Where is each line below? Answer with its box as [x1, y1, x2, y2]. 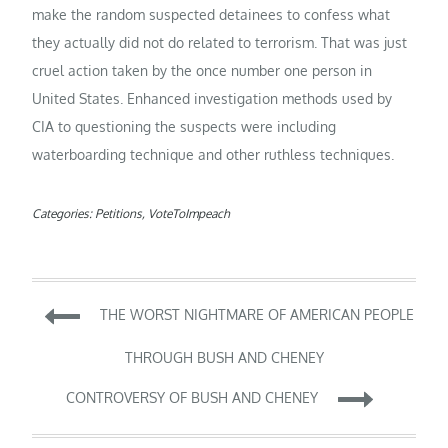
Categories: [32, 205, 96, 221]
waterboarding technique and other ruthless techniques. [32, 145, 395, 163]
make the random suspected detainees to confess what [32, 5, 391, 23]
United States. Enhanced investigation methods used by [32, 89, 393, 107]
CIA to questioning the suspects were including [32, 117, 337, 135]
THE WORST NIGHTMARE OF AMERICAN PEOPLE [99, 306, 414, 324]
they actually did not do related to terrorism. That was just [32, 33, 408, 51]
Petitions [95, 205, 143, 221]
